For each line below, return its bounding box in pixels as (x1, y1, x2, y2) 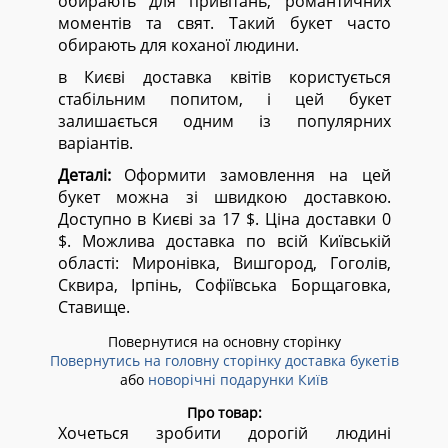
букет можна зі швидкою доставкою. (57, 186, 391, 208)
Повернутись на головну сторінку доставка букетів (49, 351, 399, 370)
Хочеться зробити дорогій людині (57, 422, 391, 444)
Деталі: (57, 164, 111, 186)
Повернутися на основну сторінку (107, 332, 341, 351)
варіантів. (57, 132, 133, 154)
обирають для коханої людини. (57, 34, 299, 56)
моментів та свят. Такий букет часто (57, 12, 391, 34)
